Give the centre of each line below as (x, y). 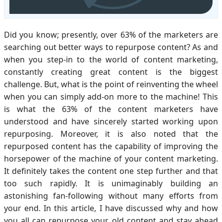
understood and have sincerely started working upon (111, 122)
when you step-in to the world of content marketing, (111, 60)
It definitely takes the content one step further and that (111, 171)
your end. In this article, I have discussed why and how (111, 208)
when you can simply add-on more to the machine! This (111, 97)
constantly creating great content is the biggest (111, 72)
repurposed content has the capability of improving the (111, 146)
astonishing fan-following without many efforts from (111, 196)
